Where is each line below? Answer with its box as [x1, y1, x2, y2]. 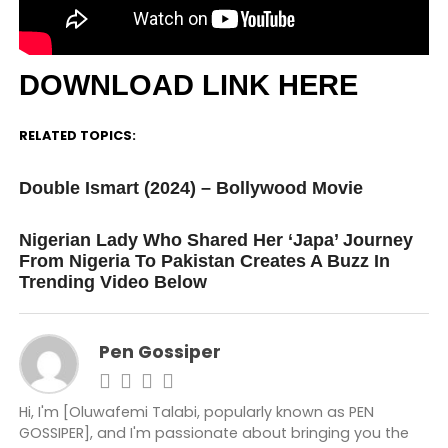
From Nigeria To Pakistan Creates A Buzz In [18, 250, 390, 271]
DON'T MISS [18, 210, 91, 227]
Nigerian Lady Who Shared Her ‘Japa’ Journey [18, 229, 413, 250]
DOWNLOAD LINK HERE [18, 68, 358, 101]
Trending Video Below [18, 271, 207, 292]
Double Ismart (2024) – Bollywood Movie [18, 177, 363, 198]
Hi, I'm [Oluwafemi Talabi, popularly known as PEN [18, 401, 374, 422]
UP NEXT [18, 158, 69, 175]
